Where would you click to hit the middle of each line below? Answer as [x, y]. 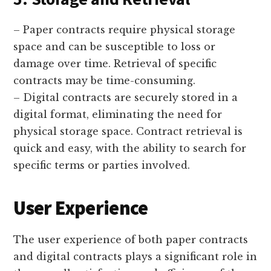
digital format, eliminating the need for [118, 114]
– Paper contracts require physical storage [125, 29]
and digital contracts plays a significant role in [135, 256]
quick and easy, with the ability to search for [130, 148]
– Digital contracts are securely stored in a [126, 97]
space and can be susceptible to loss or [115, 46]
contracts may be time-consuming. [105, 80]
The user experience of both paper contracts [131, 239]
